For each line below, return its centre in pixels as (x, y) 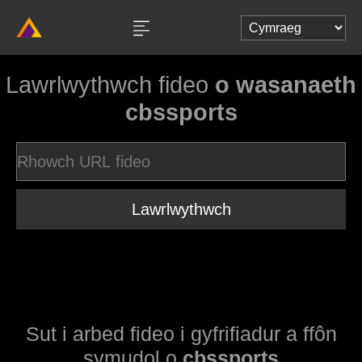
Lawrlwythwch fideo (110, 85)
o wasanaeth (286, 85)
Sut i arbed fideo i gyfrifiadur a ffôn (181, 334)
